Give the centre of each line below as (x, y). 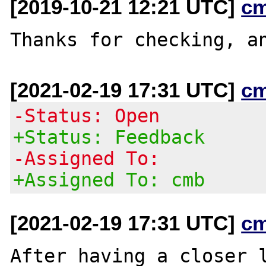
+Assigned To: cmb (109, 180)
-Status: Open (87, 115)
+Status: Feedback (109, 137)
